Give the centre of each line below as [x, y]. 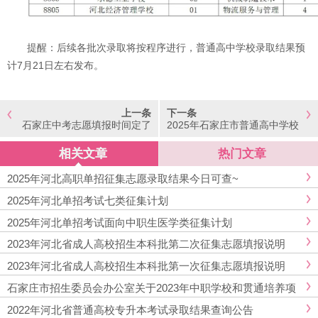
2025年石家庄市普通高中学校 [233, 125]
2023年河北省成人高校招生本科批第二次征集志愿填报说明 [146, 244]
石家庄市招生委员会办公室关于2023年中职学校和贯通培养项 [152, 288]
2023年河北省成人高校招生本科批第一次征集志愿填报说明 [146, 266]
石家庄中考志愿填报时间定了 [87, 125]
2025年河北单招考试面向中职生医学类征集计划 [120, 222]
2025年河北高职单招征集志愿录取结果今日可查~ [123, 179]
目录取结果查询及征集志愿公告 [82, 299]
